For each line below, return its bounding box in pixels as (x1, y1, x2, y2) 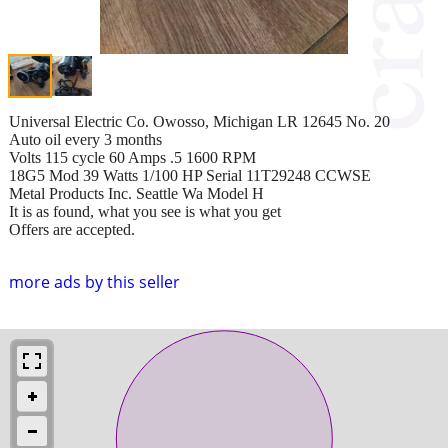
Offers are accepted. (9, 220, 135, 238)
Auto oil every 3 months (9, 130, 162, 148)
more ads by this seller (9, 270, 180, 293)
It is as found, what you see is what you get (9, 202, 281, 220)
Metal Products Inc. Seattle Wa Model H (9, 184, 264, 202)
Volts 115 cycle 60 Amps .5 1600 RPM (9, 148, 256, 166)
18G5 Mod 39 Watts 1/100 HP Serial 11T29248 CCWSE (9, 166, 371, 184)
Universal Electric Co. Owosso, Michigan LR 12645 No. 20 (9, 112, 390, 130)
